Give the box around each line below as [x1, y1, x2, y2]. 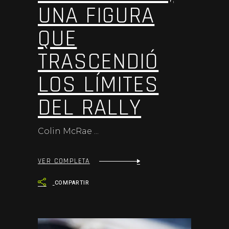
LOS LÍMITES [38, 70, 159, 100]
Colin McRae [38, 126, 94, 136]
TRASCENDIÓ [38, 47, 159, 77]
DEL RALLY [38, 93, 142, 123]
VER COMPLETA [38, 156, 90, 166]
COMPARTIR [54, 178, 90, 187]
